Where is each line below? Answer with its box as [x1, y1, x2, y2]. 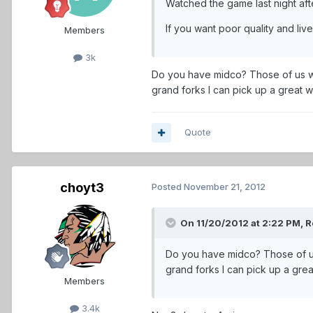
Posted [152, 181, 184, 193]
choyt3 [59, 180, 104, 196]
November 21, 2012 [184, 181, 265, 193]
